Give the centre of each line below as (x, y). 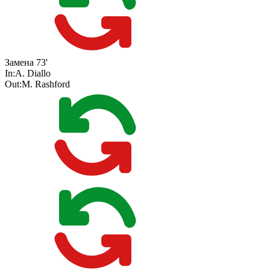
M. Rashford (46, 84)
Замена (19, 63)
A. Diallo (33, 74)
